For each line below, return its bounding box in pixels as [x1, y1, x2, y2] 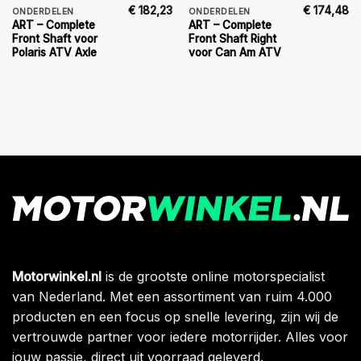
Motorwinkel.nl [12, 268, 102, 284]
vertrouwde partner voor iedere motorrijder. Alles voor [12, 328, 348, 345]
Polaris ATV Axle [11, 46, 97, 60]
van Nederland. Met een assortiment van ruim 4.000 [12, 288, 332, 305]
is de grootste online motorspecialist [102, 268, 325, 284]
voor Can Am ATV [188, 46, 281, 60]
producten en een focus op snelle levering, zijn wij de [12, 308, 338, 325]
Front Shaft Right [188, 32, 276, 46]
